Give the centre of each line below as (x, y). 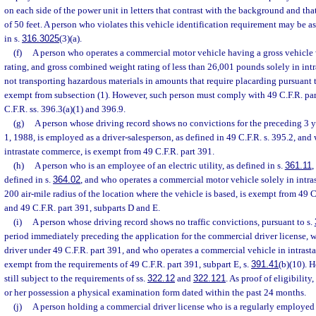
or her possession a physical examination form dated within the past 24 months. (155, 293)
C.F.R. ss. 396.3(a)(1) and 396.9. (65, 109)
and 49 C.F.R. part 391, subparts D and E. (82, 208)
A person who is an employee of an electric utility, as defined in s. (159, 166)
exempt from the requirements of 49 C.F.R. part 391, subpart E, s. (128, 265)
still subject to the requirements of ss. (76, 279)
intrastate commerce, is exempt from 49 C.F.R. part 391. (109, 152)
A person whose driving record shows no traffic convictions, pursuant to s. (173, 222)
